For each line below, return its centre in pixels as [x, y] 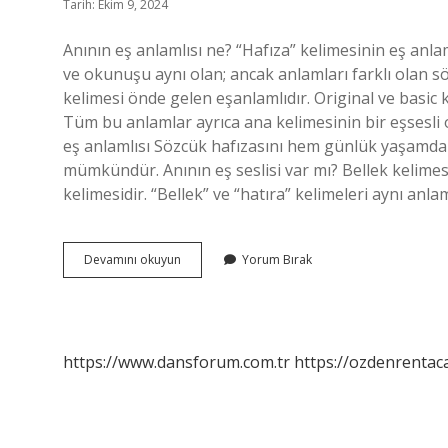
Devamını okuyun [132, 259]
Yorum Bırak [277, 259]
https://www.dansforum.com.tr [176, 362]
